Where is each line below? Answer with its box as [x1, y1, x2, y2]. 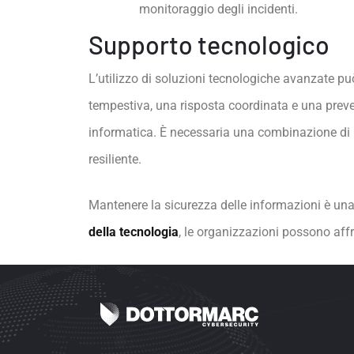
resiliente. [88, 152, 141, 167]
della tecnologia [88, 224, 179, 239]
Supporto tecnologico [88, 29, 330, 59]
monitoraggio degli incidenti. [139, 2, 298, 17]
